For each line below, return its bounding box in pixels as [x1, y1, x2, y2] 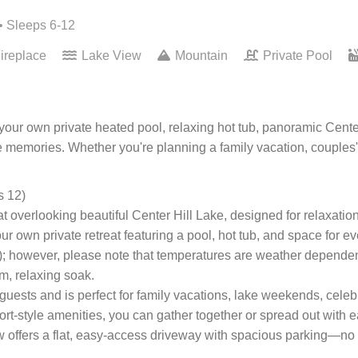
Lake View [78, 49, 145, 62]
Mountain [172, 49, 231, 62]
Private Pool [260, 49, 336, 62]
